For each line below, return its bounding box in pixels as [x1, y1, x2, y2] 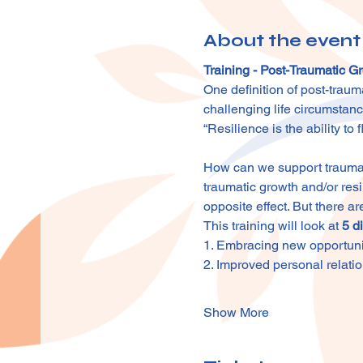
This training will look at [203, 218, 342, 233]
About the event [203, 30, 361, 51]
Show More [203, 305, 269, 320]
